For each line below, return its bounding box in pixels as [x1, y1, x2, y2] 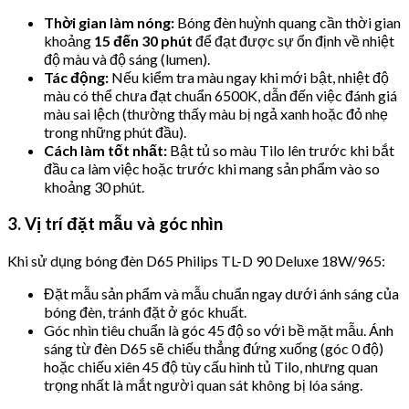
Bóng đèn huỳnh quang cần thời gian [174, 14, 401, 32]
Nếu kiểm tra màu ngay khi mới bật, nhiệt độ [109, 68, 389, 87]
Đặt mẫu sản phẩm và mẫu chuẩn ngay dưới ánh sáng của [44, 284, 399, 302]
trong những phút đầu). [44, 123, 186, 142]
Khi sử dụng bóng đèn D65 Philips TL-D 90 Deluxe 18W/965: [7, 251, 385, 269]
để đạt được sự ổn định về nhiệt [193, 32, 394, 50]
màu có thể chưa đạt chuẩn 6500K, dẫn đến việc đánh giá [44, 87, 397, 105]
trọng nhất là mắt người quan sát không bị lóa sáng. [44, 375, 362, 393]
